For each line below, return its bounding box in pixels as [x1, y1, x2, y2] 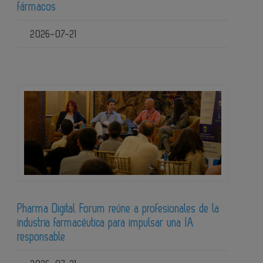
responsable [18, 231, 66, 243]
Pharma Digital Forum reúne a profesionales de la [18, 203, 220, 215]
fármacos [18, 1, 56, 14]
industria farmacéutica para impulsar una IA [18, 217, 194, 229]
